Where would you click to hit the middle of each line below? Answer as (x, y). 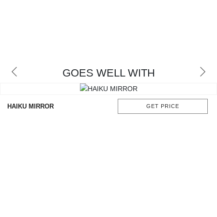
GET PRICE (163, 106)
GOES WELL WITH (108, 73)
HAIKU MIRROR (31, 107)
